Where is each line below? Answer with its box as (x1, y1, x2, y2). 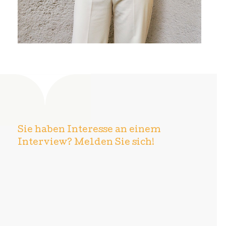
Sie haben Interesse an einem (18, 126, 161, 135)
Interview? (18, 139, 72, 148)
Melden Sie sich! (72, 139, 154, 148)
